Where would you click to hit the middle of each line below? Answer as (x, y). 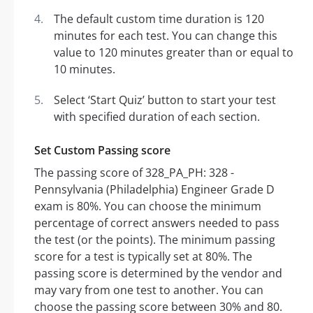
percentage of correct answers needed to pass (157, 223)
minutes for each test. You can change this (166, 36)
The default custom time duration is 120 (159, 19)
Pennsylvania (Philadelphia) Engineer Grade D (154, 190)
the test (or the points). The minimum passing (155, 240)
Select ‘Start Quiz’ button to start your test (165, 100)
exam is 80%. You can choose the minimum (148, 206)
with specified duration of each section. (157, 117)
